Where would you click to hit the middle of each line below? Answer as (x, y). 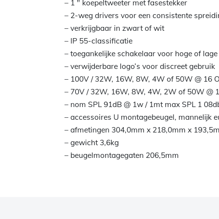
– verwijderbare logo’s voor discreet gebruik (140, 66)
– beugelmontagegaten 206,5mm (122, 155)
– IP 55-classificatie (99, 41)
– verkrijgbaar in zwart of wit (114, 28)
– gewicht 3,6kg (92, 142)
